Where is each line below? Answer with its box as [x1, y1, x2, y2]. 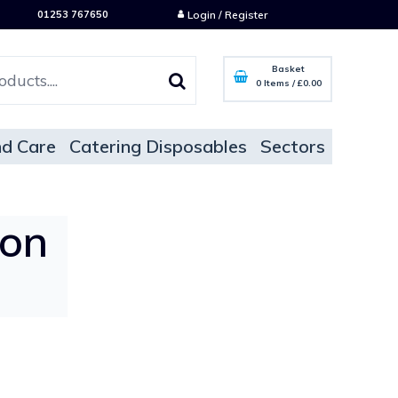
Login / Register [187, 8, 267, 21]
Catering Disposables [69, 135, 248, 157]
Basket [272, 63, 306, 75]
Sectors [260, 135, 326, 157]
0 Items [255, 77, 292, 89]
